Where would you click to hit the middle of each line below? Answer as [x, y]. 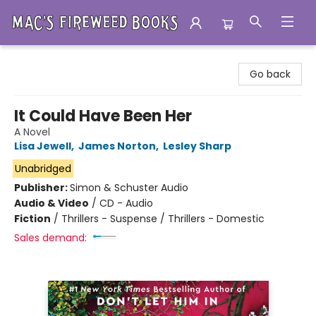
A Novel [32, 132]
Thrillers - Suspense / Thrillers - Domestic [163, 219]
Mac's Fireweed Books [63, 59]
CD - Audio [126, 203]
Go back [270, 74]
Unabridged [43, 169]
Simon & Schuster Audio [129, 188]
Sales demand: [50, 238]
